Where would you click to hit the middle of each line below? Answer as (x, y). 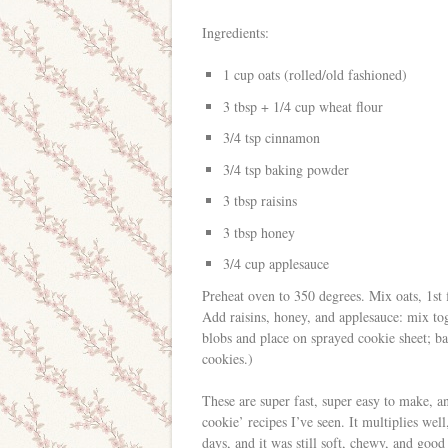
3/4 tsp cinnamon (271, 137)
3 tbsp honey (259, 232)
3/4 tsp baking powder (286, 169)
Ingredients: (235, 32)
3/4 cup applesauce (276, 263)
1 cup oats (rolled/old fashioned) (315, 74)
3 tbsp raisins (260, 200)
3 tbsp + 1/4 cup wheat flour (303, 106)
